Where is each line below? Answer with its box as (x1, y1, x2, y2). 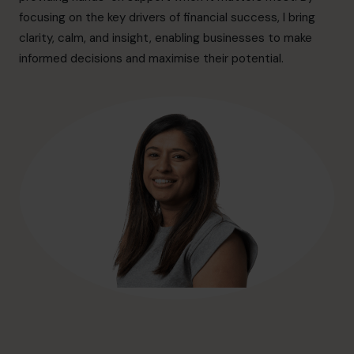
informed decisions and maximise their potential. (19, 51, 284, 66)
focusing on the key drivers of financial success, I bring (19, 9, 315, 25)
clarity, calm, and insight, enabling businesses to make (19, 30, 312, 46)
